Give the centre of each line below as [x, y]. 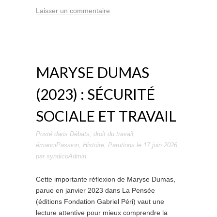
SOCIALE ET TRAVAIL [106, 116]
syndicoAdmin [66, 156]
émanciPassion [57, 145]
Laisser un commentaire [73, 11]
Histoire [93, 145]
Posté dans [53, 134]
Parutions [121, 145]
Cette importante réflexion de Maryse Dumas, [106, 179]
